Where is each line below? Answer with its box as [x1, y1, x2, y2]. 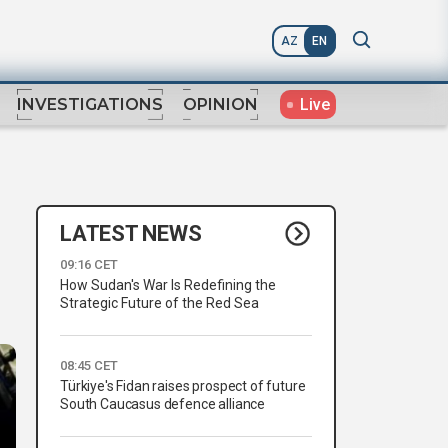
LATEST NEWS [60, 220, 202, 246]
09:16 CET [60, 257, 118, 273]
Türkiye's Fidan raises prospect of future [60, 378, 306, 395]
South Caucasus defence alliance [60, 396, 266, 413]
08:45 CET [60, 358, 118, 374]
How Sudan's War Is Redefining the [60, 277, 276, 294]
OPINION [183, 95, 258, 115]
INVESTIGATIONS [17, 95, 163, 115]
